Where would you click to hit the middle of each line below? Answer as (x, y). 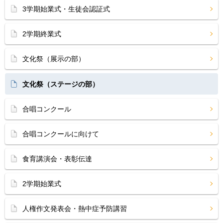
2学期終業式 (42, 34)
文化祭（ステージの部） (61, 84)
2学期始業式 (42, 184)
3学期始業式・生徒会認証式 (66, 9)
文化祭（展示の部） (54, 59)
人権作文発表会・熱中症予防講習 (75, 209)
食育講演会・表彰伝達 (57, 159)
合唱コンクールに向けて (61, 134)
